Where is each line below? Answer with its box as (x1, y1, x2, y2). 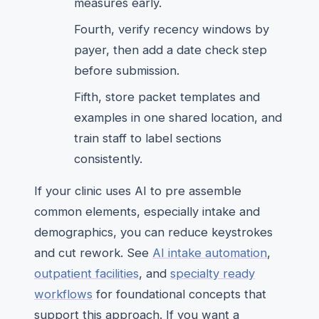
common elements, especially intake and (34, 204, 260, 219)
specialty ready (170, 266, 255, 281)
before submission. (74, 63, 179, 78)
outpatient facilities (34, 266, 139, 281)
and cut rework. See (34, 246, 152, 260)
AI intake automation (152, 246, 267, 260)
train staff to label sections (74, 131, 221, 145)
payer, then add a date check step (74, 43, 267, 57)
